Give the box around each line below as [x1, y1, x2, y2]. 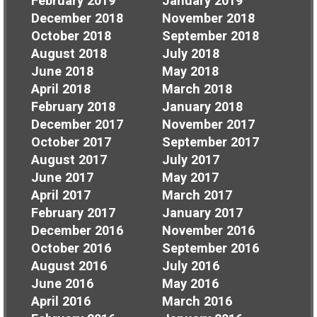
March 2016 [162, 292, 232, 311]
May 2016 [162, 274, 219, 294]
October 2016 [31, 238, 111, 258]
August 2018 [31, 44, 107, 64]
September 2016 [162, 238, 259, 258]
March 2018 [162, 79, 232, 99]
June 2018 [31, 62, 93, 81]
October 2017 [31, 132, 111, 152]
